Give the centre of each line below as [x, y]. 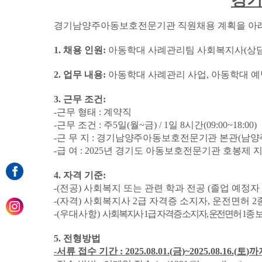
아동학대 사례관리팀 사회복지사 [176, 50]
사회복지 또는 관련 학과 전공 [146, 188]
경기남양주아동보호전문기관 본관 [167, 138]
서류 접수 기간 [88, 251]
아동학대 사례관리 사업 [157, 75]
